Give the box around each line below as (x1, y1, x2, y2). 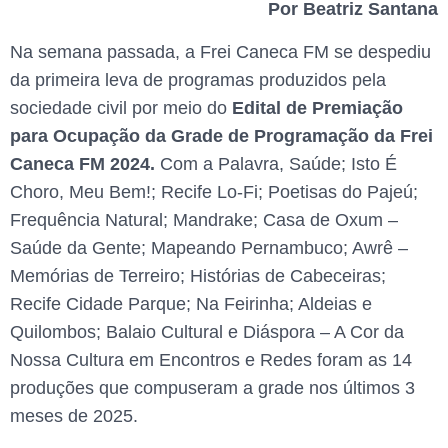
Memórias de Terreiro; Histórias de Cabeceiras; (10, 265, 386, 286)
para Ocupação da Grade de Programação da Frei (10, 125, 433, 146)
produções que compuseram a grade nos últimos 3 (10, 377, 415, 398)
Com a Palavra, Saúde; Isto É (155, 153, 397, 174)
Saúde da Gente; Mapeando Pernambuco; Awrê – (10, 237, 408, 258)
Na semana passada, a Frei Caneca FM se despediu (10, 41, 431, 62)
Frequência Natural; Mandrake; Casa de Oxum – (10, 209, 398, 230)
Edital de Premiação (227, 97, 403, 118)
